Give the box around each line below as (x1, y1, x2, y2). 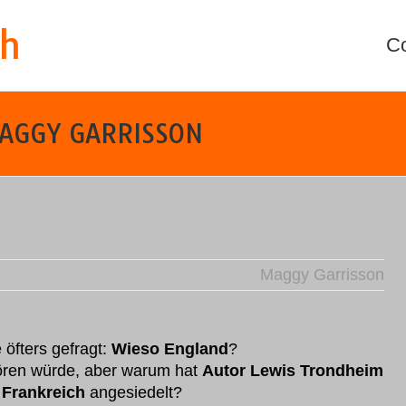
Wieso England (111, 340, 228, 358)
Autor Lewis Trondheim (202, 362, 383, 380)
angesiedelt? (85, 383, 182, 401)
